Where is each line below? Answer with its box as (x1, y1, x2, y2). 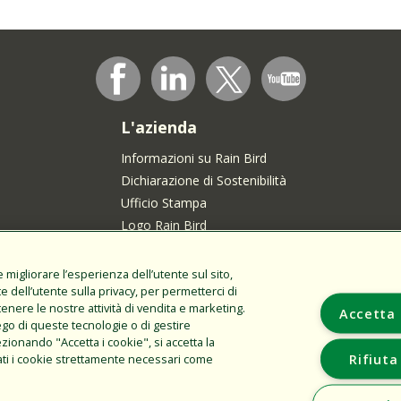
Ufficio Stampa (120, 194, 207, 212)
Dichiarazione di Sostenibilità (120, 172, 286, 190)
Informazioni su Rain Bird (120, 149, 267, 167)
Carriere (120, 239, 166, 257)
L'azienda (120, 116, 197, 139)
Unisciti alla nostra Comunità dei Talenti (120, 261, 350, 279)
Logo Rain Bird (120, 217, 207, 235)
